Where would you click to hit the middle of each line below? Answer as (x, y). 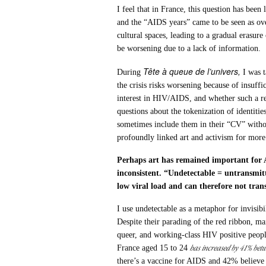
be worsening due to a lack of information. (189, 48)
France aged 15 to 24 (154, 248)
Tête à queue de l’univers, (192, 71)
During (130, 72)
